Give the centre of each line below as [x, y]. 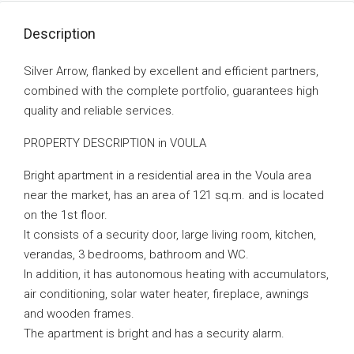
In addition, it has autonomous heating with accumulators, [176, 274]
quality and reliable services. [99, 111]
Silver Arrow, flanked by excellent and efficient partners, [171, 71]
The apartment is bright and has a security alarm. [154, 333]
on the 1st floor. [66, 215]
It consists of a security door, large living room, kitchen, [170, 235]
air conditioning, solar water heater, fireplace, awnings [166, 294]
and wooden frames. [79, 314]
